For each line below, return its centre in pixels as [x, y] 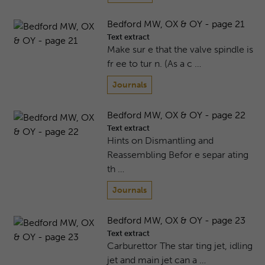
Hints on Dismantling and [161, 141]
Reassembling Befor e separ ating [178, 155]
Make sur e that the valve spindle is [180, 50]
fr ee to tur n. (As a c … [154, 64]
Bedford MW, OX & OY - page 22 [177, 115]
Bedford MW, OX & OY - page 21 [175, 24]
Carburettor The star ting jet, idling [180, 246]
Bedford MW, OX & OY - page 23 [177, 221]
